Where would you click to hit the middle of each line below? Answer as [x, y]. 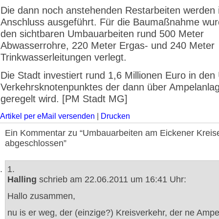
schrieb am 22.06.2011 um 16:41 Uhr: [111, 179]
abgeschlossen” [36, 143]
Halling [22, 179]
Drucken [115, 116]
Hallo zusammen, [41, 196]
